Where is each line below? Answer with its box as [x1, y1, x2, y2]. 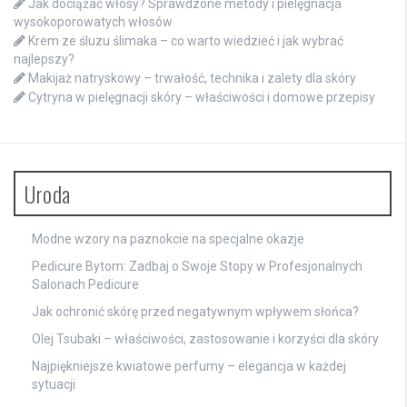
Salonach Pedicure [32, 276, 139, 292]
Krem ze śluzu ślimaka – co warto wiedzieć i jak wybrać [28, 33, 343, 48]
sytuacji [32, 376, 75, 392]
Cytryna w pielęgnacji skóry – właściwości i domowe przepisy [28, 89, 375, 104]
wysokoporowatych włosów [14, 14, 173, 29]
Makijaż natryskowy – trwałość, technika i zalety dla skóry [28, 70, 356, 85]
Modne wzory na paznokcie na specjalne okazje [32, 231, 304, 246]
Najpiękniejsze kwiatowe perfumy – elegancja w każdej [32, 358, 346, 373]
